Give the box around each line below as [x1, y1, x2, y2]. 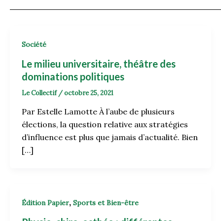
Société [22, 40, 46, 49]
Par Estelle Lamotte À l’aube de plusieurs [22, 107, 175, 117]
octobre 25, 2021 [64, 88, 113, 97]
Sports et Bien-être [73, 198, 139, 208]
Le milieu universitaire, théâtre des [22, 57, 176, 70]
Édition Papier [22, 198, 69, 208]
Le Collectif [22, 88, 58, 97]
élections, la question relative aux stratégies [22, 119, 188, 130]
